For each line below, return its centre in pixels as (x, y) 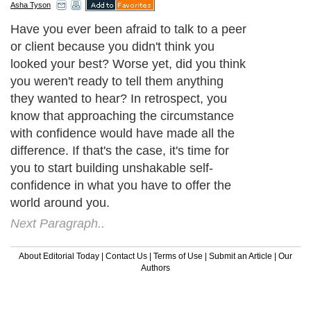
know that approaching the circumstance (122, 116)
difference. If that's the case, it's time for (120, 150)
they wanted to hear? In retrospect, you (119, 98)
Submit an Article (241, 256)
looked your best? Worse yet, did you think (128, 64)
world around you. (60, 202)
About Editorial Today (59, 256)
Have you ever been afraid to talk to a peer (128, 29)
